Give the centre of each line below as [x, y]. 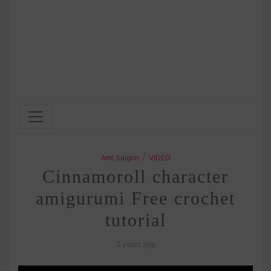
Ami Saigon [120, 157]
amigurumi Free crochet [135, 198]
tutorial [135, 220]
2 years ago [135, 244]
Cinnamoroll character [135, 176]
